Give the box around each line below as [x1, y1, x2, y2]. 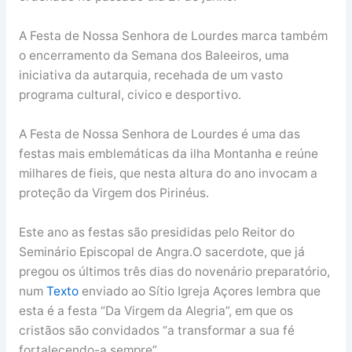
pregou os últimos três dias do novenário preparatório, [18, 263, 330, 279]
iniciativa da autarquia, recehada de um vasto [18, 68, 283, 83]
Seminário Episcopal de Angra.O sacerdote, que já [18, 244, 305, 259]
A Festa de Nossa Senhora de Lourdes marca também [18, 28, 328, 44]
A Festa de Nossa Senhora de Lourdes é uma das [18, 126, 303, 141]
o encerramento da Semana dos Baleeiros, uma [18, 48, 289, 64]
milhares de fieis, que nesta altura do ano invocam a [18, 165, 317, 181]
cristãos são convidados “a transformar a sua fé [18, 322, 295, 338]
